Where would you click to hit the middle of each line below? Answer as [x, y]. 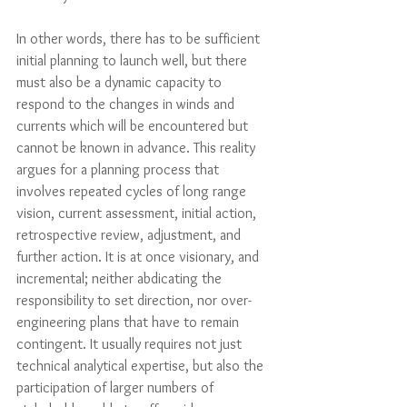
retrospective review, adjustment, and [130, 235]
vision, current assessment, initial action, [138, 213]
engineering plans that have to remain [129, 322]
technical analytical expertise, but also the [142, 366]
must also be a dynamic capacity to [121, 82]
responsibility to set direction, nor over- [134, 300]
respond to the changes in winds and [127, 104]
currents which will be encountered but [134, 126]
